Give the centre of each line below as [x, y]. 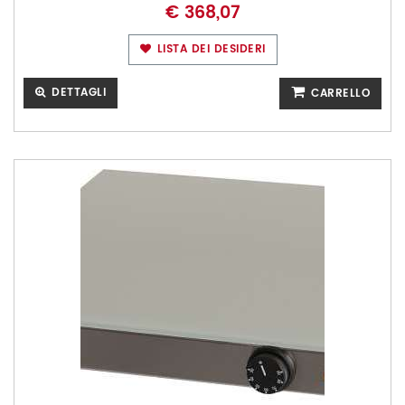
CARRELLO [338, 94]
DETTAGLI [76, 93]
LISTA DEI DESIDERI [209, 49]
